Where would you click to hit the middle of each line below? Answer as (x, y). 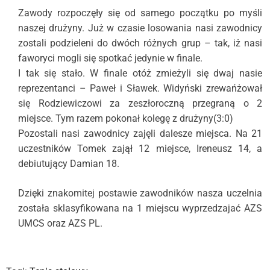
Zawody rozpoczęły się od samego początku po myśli (140, 13)
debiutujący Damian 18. (69, 164)
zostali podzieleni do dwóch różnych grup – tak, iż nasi (140, 43)
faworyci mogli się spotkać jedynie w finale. (110, 58)
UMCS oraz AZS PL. (60, 223)
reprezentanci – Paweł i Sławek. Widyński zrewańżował (140, 88)
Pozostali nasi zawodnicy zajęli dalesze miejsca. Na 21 (140, 133)
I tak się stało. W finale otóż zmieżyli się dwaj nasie (140, 73)
